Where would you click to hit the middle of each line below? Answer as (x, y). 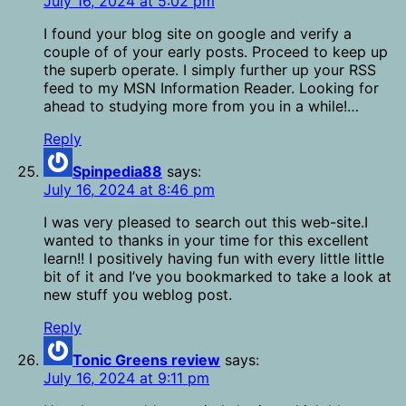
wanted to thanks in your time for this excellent (206, 241)
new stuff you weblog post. (138, 295)
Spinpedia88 (117, 172)
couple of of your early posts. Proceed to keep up (216, 52)
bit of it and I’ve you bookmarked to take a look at (217, 277)
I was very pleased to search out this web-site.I (206, 222)
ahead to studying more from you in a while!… (201, 106)
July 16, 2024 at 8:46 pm (129, 190)
